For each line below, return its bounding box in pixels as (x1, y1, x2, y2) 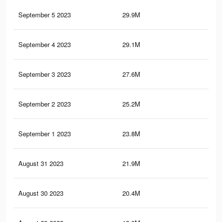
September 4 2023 (18, 40, 71, 50)
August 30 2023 (18, 188, 63, 198)
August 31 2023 (18, 159, 63, 168)
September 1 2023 (18, 129, 71, 139)
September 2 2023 (18, 99, 71, 109)
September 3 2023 (18, 69, 71, 79)
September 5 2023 (18, 10, 71, 20)
